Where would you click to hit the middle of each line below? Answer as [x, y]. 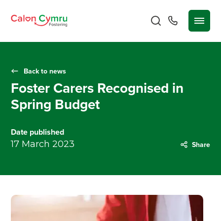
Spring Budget [55, 104]
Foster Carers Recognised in [97, 88]
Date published [38, 132]
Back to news [45, 71]
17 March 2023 [43, 144]
